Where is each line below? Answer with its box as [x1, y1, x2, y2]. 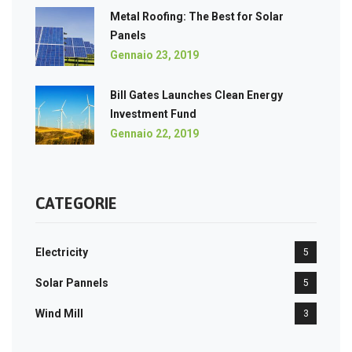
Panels [110, 28, 146, 42]
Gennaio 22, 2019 [110, 126, 199, 140]
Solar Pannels [35, 276, 108, 289]
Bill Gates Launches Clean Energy [110, 88, 283, 101]
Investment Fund [110, 107, 196, 120]
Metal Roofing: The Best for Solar [110, 9, 284, 23]
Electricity [35, 245, 88, 258]
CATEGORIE [35, 193, 117, 212]
